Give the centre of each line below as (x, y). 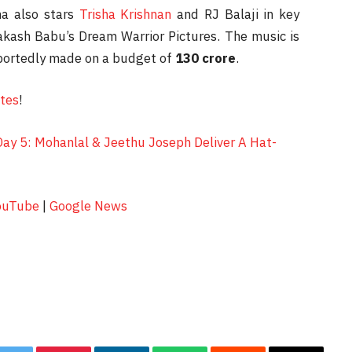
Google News (88, 206)
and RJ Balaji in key (235, 14)
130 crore (205, 58)
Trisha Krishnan (125, 14)
